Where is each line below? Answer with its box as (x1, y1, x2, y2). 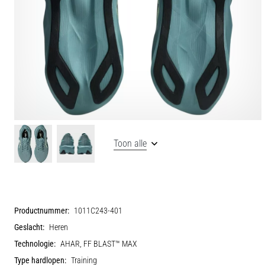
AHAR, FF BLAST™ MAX (60, 238, 137, 249)
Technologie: (14, 238, 56, 249)
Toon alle (114, 137, 147, 149)
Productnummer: (14, 205, 69, 216)
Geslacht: (14, 222, 44, 232)
